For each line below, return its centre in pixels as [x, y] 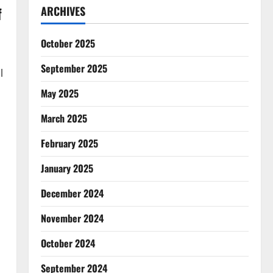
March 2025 [64, 118]
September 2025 [74, 68]
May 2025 [59, 93]
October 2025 [68, 43]
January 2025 [67, 168]
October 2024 [68, 243]
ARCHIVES [63, 11]
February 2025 [69, 143]
